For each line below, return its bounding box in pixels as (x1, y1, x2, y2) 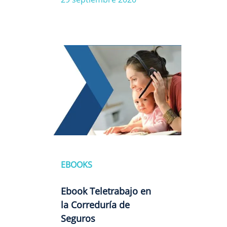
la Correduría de (61, 199, 130, 211)
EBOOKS (61, 159, 92, 171)
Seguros (61, 212, 95, 225)
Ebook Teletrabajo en (61, 185, 151, 198)
